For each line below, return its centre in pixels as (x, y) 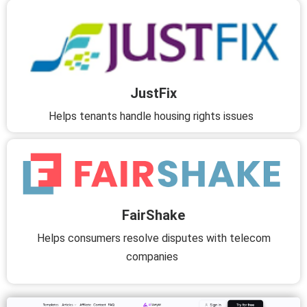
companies (153, 257)
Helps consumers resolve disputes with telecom (153, 238)
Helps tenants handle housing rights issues (153, 116)
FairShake (153, 216)
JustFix (153, 94)
